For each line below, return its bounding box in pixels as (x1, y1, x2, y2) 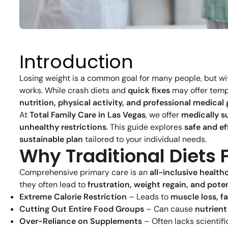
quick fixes (128, 85, 170, 96)
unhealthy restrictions (19, 122, 106, 133)
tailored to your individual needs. (83, 134, 207, 145)
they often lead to (19, 179, 88, 190)
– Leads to (127, 191, 170, 203)
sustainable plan (19, 134, 83, 145)
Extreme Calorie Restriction (19, 191, 127, 203)
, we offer (146, 109, 181, 121)
